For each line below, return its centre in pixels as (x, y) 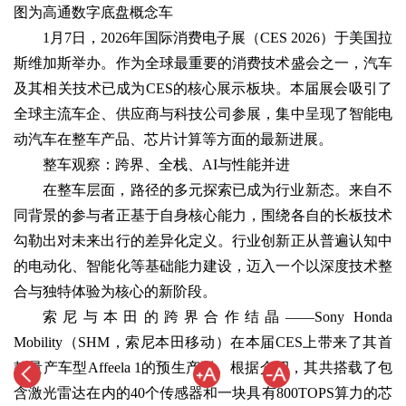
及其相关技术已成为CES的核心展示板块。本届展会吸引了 (203, 88)
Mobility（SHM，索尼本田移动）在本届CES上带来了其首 (203, 342)
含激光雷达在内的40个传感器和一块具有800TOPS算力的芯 (203, 392)
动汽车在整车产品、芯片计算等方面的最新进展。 (173, 139)
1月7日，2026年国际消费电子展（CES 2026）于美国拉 (217, 37)
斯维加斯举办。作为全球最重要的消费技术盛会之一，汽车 (203, 63)
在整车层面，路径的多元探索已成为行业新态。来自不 (217, 189)
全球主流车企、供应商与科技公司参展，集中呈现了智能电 (203, 113)
